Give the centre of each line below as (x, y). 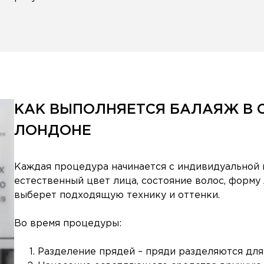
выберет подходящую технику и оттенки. (117, 195)
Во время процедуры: (68, 224)
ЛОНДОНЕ (53, 131)
